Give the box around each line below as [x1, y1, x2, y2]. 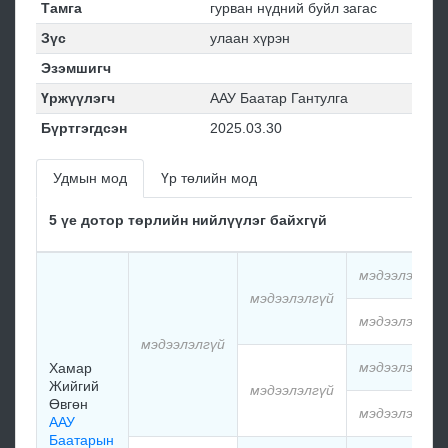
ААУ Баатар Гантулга [209, 89, 348, 106]
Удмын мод [53, 169, 127, 186]
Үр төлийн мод [161, 169, 257, 186]
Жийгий [49, 377, 99, 394]
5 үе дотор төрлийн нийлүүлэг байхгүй [49, 211, 327, 228]
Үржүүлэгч [40, 89, 115, 106]
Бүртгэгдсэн [40, 119, 127, 136]
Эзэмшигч [40, 59, 111, 76]
